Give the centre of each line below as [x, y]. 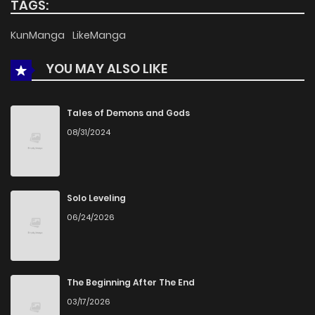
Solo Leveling [96, 198]
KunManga [39, 36]
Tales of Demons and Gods [128, 113]
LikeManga [99, 36]
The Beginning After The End [131, 283]
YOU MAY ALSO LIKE [105, 69]
